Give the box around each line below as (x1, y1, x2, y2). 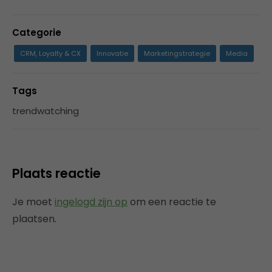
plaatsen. (12, 211, 56, 226)
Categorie (12, 25, 61, 39)
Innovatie (97, 48, 128, 58)
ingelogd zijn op (55, 194, 127, 209)
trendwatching (12, 104, 79, 117)
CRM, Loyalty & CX (20, 48, 81, 58)
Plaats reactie (12, 164, 101, 182)
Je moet (12, 194, 55, 209)
